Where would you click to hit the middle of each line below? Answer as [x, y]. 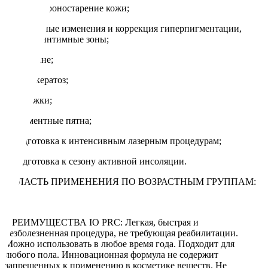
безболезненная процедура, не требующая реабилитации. [121, 233]
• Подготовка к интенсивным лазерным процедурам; [113, 141]
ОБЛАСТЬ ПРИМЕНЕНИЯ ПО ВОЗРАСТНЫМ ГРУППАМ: [130, 182]
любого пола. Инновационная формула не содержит [112, 255]
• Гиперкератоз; [36, 80]
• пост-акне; [29, 60]
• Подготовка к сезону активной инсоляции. [96, 162]
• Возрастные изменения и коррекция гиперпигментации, [123, 29]
